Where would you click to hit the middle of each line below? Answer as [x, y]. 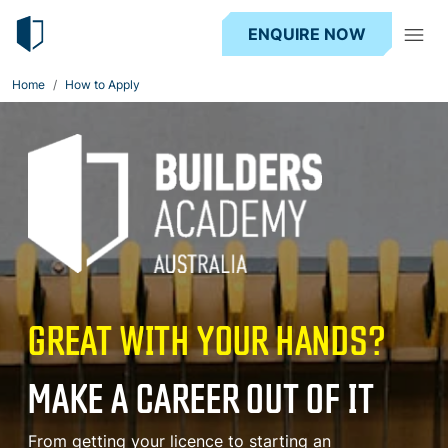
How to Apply [102, 84]
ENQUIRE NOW [307, 34]
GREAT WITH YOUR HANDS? [207, 338]
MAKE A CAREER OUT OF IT [201, 396]
